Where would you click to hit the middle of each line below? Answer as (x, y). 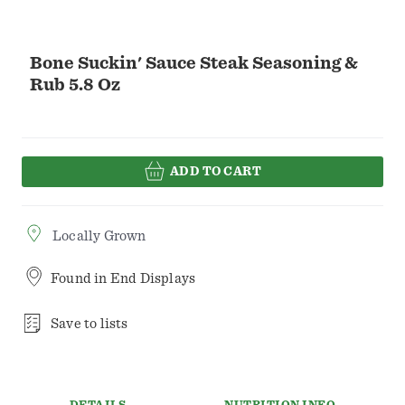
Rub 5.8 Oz (75, 85)
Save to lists (89, 324)
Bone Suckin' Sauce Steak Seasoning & (194, 63)
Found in (80, 279)
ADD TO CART (216, 171)
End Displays (153, 279)
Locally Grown (99, 236)
